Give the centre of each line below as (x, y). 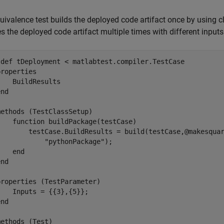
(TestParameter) (68, 181)
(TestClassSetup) (58, 111)
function (28, 121)
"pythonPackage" (74, 141)
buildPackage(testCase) (90, 121)
